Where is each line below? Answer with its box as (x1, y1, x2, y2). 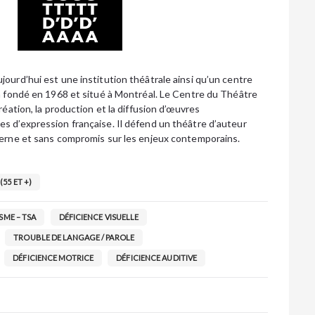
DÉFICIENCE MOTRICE (13, 253, 94, 262)
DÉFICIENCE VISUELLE (58, 212, 139, 221)
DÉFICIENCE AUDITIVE (116, 253, 198, 262)
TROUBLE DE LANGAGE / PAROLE (13, 233, 134, 242)
